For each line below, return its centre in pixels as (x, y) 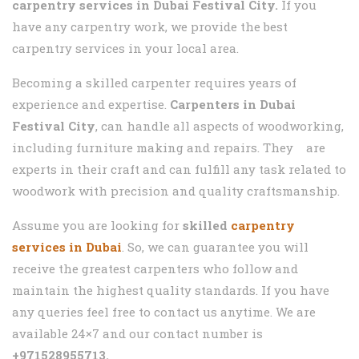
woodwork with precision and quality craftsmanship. (176, 191)
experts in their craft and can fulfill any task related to (179, 169)
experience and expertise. (91, 105)
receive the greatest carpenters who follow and (155, 269)
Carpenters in (215, 105)
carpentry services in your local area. (125, 48)
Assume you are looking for (96, 226)
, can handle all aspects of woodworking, (220, 126)
